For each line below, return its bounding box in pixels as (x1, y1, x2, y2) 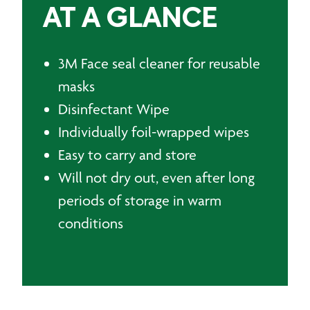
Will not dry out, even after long (58, 169, 255, 186)
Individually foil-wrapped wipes (58, 123, 249, 140)
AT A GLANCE (43, 7, 217, 33)
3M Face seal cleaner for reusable (58, 55, 260, 72)
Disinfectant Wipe (58, 100, 170, 118)
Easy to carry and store (58, 146, 197, 163)
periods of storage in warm (58, 192, 221, 209)
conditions (58, 215, 123, 232)
